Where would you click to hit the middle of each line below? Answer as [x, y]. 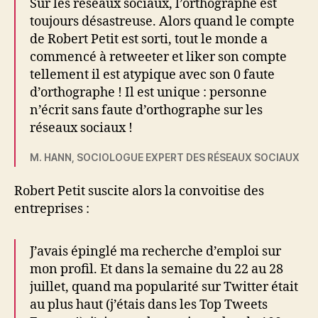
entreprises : [52, 209]
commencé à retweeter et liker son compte [158, 57]
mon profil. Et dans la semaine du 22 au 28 [157, 269]
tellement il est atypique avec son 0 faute [152, 75]
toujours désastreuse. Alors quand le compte [162, 21]
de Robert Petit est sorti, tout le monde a [149, 39]
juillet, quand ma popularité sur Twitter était [164, 287]
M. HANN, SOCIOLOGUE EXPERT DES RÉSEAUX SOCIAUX [165, 157]
